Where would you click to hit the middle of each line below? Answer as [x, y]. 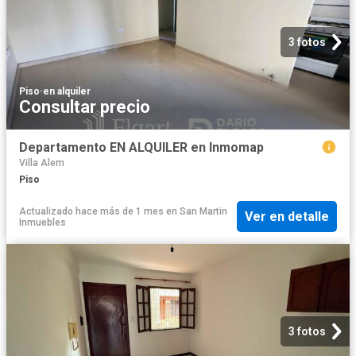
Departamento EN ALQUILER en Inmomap [141, 148]
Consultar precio [85, 107]
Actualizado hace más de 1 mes [91, 211]
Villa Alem [42, 163]
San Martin [203, 211]
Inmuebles [43, 222]
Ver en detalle [287, 217]
